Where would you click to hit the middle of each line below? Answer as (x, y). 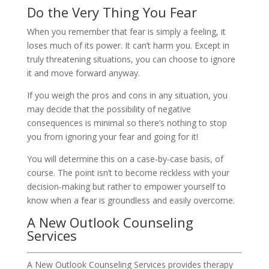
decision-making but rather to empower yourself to (126, 186)
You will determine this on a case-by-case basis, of (125, 159)
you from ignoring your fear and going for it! (112, 136)
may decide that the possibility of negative (109, 109)
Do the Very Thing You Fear (112, 12)
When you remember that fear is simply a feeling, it (126, 31)
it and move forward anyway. (83, 73)
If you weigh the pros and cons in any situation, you (127, 95)
